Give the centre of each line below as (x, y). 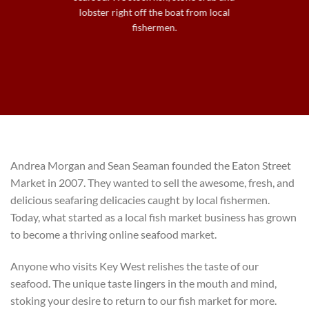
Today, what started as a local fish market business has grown (153, 217)
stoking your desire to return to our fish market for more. (143, 300)
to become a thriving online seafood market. (113, 234)
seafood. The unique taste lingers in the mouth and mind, (143, 283)
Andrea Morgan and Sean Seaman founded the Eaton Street (151, 165)
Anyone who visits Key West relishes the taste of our (134, 266)
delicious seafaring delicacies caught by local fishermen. (140, 200)
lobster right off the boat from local (154, 12)
